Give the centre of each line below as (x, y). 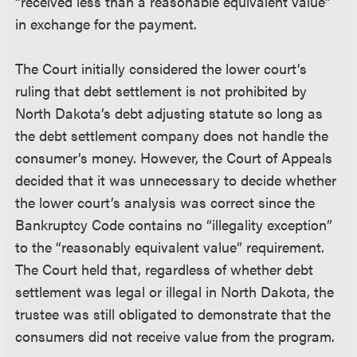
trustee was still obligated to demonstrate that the (173, 314)
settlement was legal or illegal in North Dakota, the (175, 291)
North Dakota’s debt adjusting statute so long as (169, 113)
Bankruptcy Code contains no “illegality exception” (174, 224)
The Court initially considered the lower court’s (161, 68)
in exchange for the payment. (106, 24)
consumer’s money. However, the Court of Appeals (174, 157)
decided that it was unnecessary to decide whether (176, 180)
